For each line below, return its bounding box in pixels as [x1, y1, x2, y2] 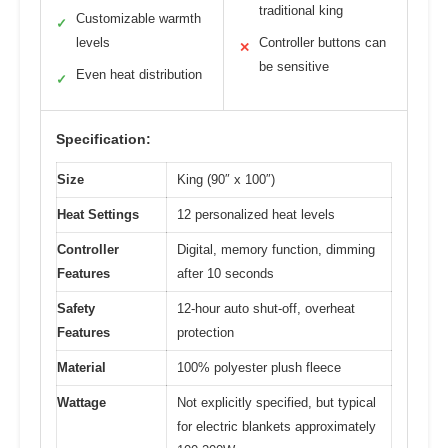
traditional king [259, 3, 343, 19]
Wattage [57, 395, 106, 411]
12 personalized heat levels [177, 207, 335, 223]
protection [177, 325, 234, 341]
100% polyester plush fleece [177, 360, 341, 376]
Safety [57, 301, 95, 317]
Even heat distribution [76, 67, 202, 83]
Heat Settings [57, 207, 139, 223]
